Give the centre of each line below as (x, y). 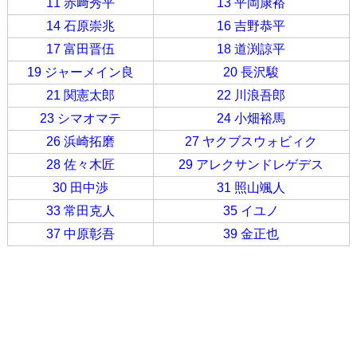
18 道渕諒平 (251, 49)
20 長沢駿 (251, 73)
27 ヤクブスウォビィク (251, 142)
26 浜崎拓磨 (80, 142)
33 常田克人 (80, 211)
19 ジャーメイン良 (80, 73)
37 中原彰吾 (80, 234)
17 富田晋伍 (80, 49)
